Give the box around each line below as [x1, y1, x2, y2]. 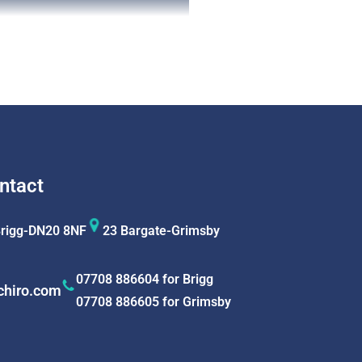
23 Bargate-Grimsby [103, 223, 220, 239]
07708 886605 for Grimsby [76, 294, 231, 310]
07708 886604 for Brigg [76, 271, 213, 288]
